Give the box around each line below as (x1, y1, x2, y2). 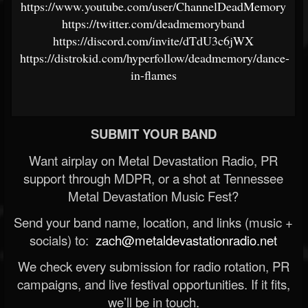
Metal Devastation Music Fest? (68, 186, 239, 205)
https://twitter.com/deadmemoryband (62, 14, 245, 32)
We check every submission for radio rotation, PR (17, 256, 289, 275)
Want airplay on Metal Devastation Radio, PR (29, 151, 278, 169)
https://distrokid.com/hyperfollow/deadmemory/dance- (20, 49, 289, 66)
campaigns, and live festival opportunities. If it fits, (16, 274, 290, 293)
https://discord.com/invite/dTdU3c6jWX (53, 32, 254, 49)
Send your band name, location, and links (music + (14, 212, 293, 231)
